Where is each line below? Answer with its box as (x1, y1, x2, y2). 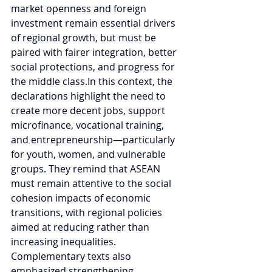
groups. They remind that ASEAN (11, 161, 163, 175)
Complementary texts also (11, 249, 134, 263)
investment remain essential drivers (11, 16, 178, 30)
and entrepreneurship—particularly (11, 132, 177, 146)
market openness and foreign (11, 1, 149, 15)
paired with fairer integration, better (11, 45, 179, 59)
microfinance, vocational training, (11, 118, 166, 132)
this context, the (96, 74, 175, 88)
